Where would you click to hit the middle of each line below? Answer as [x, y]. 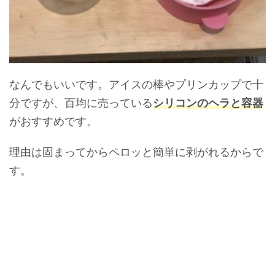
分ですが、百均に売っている [81, 103]
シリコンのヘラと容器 [208, 103]
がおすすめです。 [53, 121]
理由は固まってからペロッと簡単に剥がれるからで [136, 152]
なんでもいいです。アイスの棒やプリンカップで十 [136, 84]
